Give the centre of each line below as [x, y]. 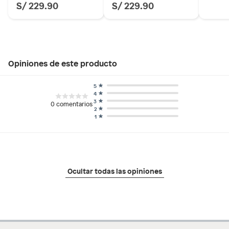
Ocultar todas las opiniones [114, 170]
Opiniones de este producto [63, 63]
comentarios [74, 104]
